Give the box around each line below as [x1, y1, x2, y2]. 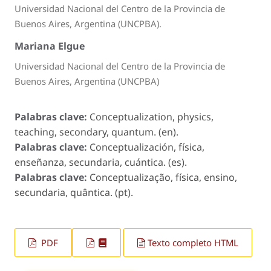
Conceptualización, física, [90, 140, 204, 154]
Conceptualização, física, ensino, [90, 171, 237, 184]
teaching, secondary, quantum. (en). [15, 125, 178, 139]
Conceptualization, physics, [90, 110, 214, 124]
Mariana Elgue [15, 39, 85, 53]
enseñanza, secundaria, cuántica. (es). [15, 155, 187, 169]
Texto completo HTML [147, 237, 238, 249]
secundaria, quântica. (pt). [15, 186, 133, 200]
